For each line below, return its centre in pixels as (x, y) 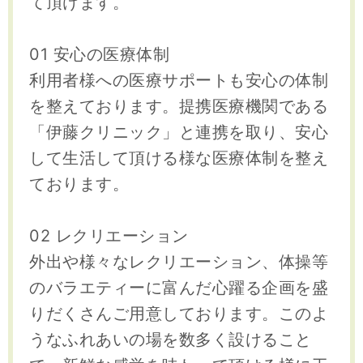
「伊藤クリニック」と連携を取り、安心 (179, 132)
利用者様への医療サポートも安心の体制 (179, 81)
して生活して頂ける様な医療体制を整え (179, 158)
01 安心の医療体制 (99, 55)
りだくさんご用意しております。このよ (179, 314)
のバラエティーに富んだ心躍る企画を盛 (179, 288)
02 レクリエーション (109, 236)
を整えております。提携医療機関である (179, 107)
